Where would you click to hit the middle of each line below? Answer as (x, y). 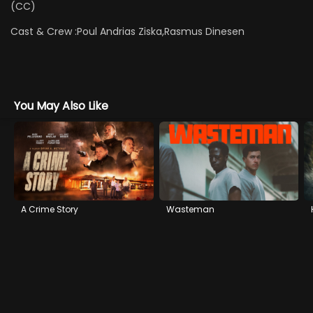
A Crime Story (50, 209)
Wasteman (190, 209)
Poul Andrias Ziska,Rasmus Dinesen (161, 32)
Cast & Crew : (44, 32)
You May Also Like (61, 106)
